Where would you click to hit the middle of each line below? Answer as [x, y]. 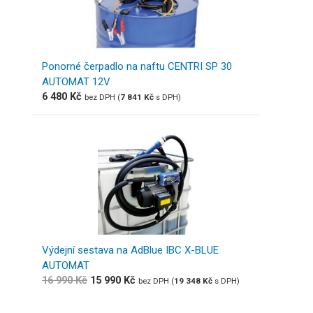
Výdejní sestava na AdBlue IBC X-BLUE [130, 250]
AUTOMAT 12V [76, 82]
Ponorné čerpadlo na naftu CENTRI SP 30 [137, 67]
